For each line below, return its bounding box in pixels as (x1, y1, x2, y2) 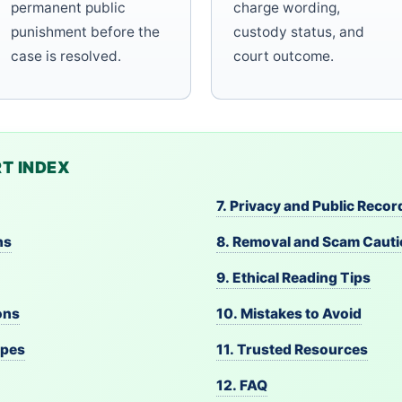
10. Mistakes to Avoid (216, 305, 362, 323)
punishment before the (11, 23, 160, 41)
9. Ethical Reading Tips (216, 269, 371, 287)
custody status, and (233, 23, 364, 41)
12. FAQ (216, 377, 267, 395)
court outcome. (233, 48, 334, 66)
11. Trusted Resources (216, 341, 368, 359)
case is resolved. (11, 48, 121, 66)
